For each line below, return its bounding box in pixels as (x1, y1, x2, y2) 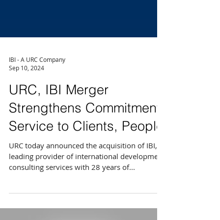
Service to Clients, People (9, 172, 164, 188)
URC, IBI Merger (9, 136, 109, 152)
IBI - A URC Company (9, 109, 65, 117)
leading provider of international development (9, 205, 165, 215)
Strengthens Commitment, (9, 154, 165, 170)
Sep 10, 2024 (9, 118, 44, 126)
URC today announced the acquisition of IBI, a (9, 194, 163, 204)
